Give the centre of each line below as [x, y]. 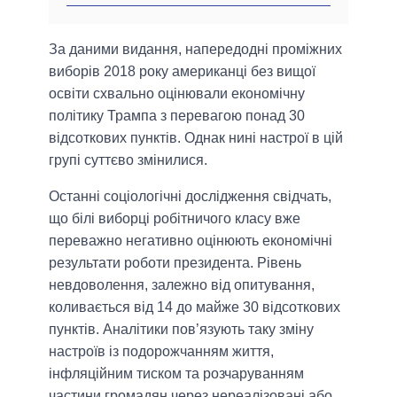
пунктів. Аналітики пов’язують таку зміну [181, 329]
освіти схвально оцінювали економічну [177, 93]
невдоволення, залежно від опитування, [182, 284]
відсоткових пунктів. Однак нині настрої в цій [196, 137]
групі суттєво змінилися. [128, 160]
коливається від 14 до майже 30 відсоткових [195, 307]
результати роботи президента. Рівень [175, 262]
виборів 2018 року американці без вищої [182, 71]
